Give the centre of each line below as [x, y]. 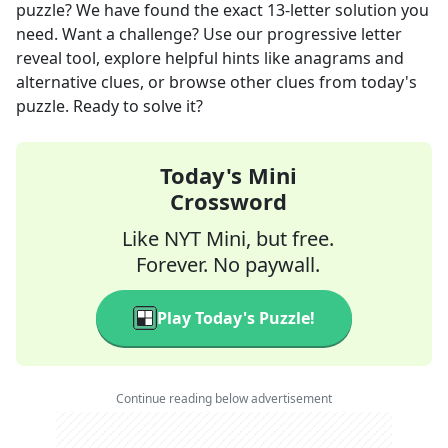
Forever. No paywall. [228, 264]
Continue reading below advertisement [224, 398]
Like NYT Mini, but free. [228, 238]
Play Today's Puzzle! [236, 318]
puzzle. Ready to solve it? [109, 106]
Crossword [228, 201]
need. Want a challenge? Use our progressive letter [209, 34]
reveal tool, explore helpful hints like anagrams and [210, 58]
